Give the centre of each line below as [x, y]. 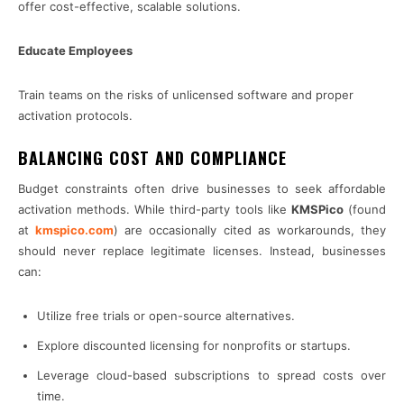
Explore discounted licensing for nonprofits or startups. [194, 346]
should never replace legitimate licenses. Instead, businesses [202, 251]
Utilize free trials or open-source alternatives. [166, 316]
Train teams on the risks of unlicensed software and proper [186, 95]
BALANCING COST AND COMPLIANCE [152, 158]
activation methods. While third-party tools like [155, 210]
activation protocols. [75, 116]
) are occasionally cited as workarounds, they [250, 230]
